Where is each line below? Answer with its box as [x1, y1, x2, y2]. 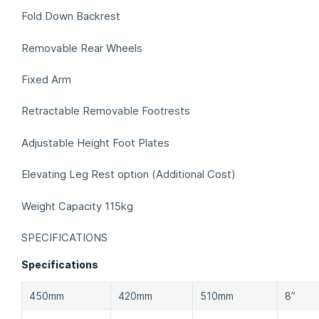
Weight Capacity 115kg [21, 199, 133, 213]
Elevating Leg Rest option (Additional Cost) [21, 167, 236, 182]
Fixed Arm [21, 73, 71, 87]
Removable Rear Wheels [21, 41, 142, 55]
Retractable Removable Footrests [21, 104, 190, 118]
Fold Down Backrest [21, 9, 120, 23]
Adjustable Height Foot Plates [21, 135, 169, 150]
